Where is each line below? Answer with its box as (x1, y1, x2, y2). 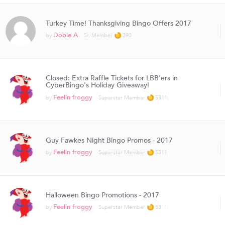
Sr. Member (83, 32, 113, 40)
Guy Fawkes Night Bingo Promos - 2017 (45, 135, 173, 145)
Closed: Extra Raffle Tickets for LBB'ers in (45, 73, 178, 83)
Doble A (53, 31, 78, 40)
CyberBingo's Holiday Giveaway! (45, 80, 149, 90)
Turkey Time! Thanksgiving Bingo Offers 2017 (45, 18, 191, 28)
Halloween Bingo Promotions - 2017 (45, 190, 159, 200)
